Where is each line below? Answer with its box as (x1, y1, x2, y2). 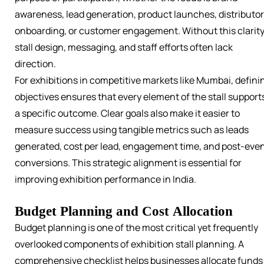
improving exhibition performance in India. (15, 173, 196, 186)
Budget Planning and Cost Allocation (15, 203, 233, 219)
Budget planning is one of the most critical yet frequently (15, 221, 258, 235)
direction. (15, 57, 56, 71)
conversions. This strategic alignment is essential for (15, 156, 242, 170)
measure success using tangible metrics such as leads (15, 123, 249, 137)
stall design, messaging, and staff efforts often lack (15, 41, 233, 54)
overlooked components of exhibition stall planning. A (15, 237, 244, 251)
